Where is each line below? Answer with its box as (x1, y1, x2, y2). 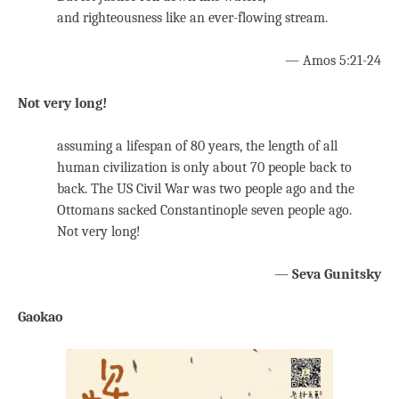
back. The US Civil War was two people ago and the (57, 181, 354, 198)
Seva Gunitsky (292, 266, 381, 283)
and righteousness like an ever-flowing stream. (57, 10, 328, 27)
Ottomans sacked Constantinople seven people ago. (57, 202, 352, 219)
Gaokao (18, 309, 62, 326)
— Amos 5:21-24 (285, 53, 381, 69)
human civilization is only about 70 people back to (57, 159, 352, 176)
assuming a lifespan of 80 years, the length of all (57, 138, 338, 155)
